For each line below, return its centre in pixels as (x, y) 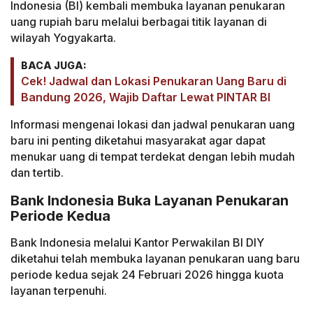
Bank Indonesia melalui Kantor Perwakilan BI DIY (137, 243)
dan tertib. (37, 173)
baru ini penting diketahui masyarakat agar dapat (138, 141)
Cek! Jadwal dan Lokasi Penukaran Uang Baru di (154, 81)
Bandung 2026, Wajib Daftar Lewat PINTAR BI (146, 97)
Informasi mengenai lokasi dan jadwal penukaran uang (153, 125)
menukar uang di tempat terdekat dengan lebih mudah (153, 157)
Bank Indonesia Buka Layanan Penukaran (150, 200)
